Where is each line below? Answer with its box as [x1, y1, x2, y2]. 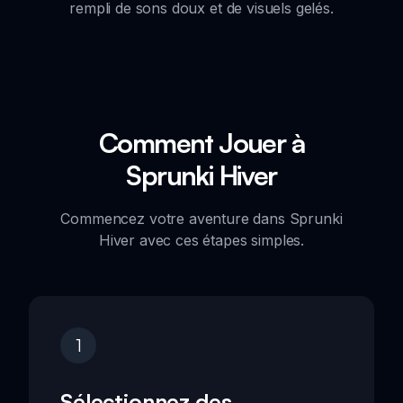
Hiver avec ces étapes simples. [98, 230, 305, 249]
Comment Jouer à [99, 125, 304, 159]
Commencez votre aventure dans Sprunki [60, 209, 343, 228]
